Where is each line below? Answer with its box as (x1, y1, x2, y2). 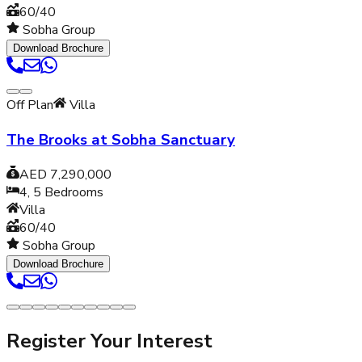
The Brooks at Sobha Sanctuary (6, 129, 235, 151)
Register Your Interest (6, 327, 213, 354)
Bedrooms (41, 183, 103, 201)
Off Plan (6, 96, 53, 115)
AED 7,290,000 (19, 165, 112, 183)
